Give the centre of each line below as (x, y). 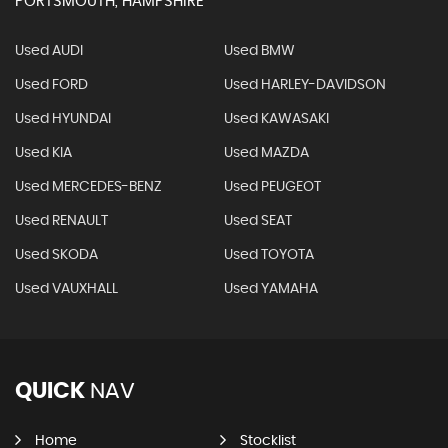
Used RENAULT (61, 221)
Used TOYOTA (268, 255)
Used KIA (43, 153)
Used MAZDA (266, 153)
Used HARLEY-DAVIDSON (304, 85)
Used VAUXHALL (66, 289)
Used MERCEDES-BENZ (88, 187)
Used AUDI (49, 51)
